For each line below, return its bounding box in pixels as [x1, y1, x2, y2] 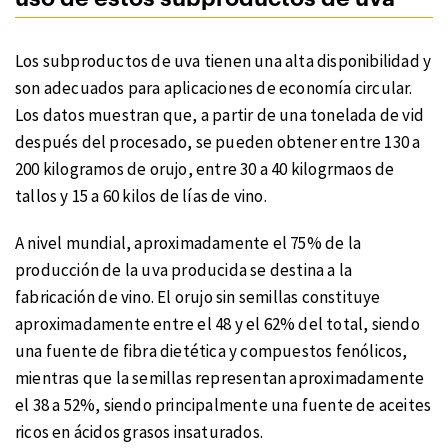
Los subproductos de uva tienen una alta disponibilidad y [15, 50, 432, 73]
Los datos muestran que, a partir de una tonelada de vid [15, 104, 425, 127]
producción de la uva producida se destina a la [15, 258, 353, 281]
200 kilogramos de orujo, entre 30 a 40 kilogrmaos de [15, 158, 395, 181]
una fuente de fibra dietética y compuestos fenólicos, [15, 339, 408, 362]
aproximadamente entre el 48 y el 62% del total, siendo [15, 312, 420, 335]
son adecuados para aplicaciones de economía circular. [15, 77, 413, 100]
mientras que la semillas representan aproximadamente [15, 366, 425, 389]
